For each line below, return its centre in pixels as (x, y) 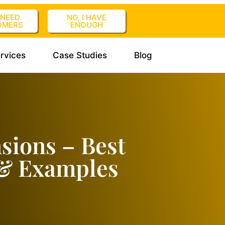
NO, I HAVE (86, 17)
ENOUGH (86, 25)
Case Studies (80, 55)
